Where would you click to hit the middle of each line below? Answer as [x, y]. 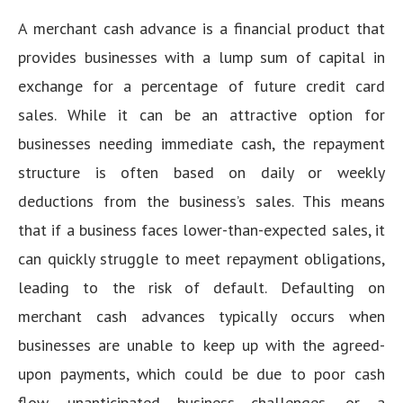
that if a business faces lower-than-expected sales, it [201, 230]
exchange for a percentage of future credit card [201, 86]
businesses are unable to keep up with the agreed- [201, 345]
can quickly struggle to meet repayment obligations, [201, 259]
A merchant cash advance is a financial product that [201, 28]
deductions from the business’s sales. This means [201, 201]
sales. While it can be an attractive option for [201, 115]
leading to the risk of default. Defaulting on [201, 287]
